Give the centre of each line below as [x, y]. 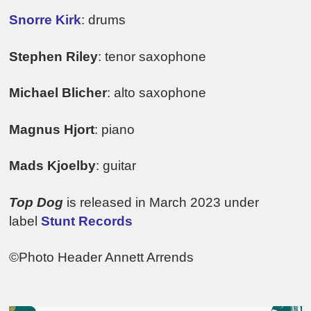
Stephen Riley [54, 56]
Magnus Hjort [52, 129]
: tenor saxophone [154, 56]
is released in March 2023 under [161, 202]
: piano [115, 129]
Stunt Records [87, 221]
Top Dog [36, 202]
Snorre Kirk [45, 20]
